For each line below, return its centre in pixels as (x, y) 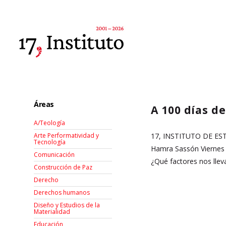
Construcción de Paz (63, 167)
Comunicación (54, 155)
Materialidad (52, 212)
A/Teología (50, 123)
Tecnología (50, 142)
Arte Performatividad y (67, 136)
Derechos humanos (62, 193)
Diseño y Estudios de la (67, 205)
